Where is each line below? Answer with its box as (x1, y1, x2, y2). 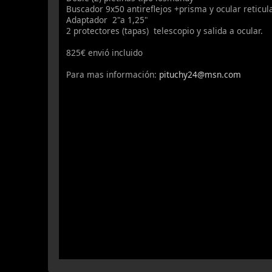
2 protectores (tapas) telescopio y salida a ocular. (66, 24, 263, 36)
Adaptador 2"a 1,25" (66, 13, 149, 25)
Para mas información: (66, 68, 160, 80)
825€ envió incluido (66, 46, 143, 58)
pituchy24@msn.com (159, 68, 242, 80)
